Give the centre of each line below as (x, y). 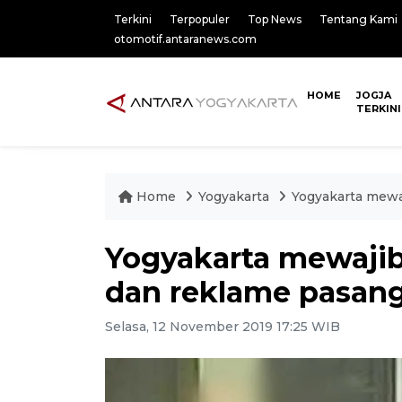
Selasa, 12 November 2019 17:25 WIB (223, 327)
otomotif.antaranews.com (185, 39)
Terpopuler (200, 19)
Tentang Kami (358, 19)
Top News (275, 19)
